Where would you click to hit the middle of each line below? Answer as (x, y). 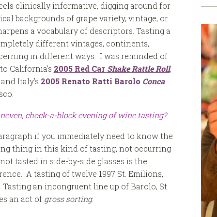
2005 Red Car (80, 69)
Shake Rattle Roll (138, 69)
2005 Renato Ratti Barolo (91, 81)
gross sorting (68, 199)
